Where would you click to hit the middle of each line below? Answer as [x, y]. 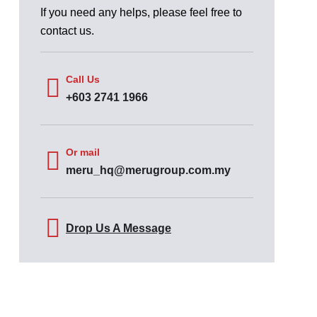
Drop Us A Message [119, 228]
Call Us [83, 79]
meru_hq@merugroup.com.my [148, 170]
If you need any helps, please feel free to [141, 12]
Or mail [83, 152]
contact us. [67, 31]
